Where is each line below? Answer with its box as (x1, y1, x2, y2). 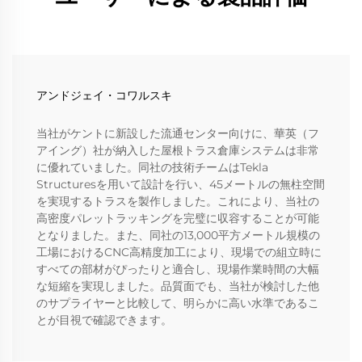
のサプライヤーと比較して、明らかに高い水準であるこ (36, 296, 319, 311)
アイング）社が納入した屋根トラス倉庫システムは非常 (36, 143, 319, 158)
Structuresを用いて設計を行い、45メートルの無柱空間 (36, 177, 325, 192)
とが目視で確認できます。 (36, 313, 172, 328)
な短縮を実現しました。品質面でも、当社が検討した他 (36, 279, 319, 294)
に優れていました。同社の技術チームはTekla (36, 160, 268, 175)
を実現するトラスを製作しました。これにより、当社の (36, 194, 319, 209)
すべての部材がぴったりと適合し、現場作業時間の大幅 (36, 262, 319, 277)
